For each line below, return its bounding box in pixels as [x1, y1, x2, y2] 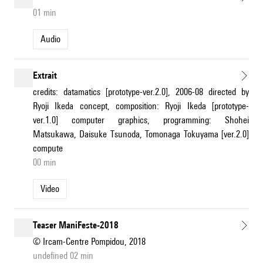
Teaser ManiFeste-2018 [33, 220, 119, 231]
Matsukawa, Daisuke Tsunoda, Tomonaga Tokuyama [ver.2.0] [33, 129, 249, 140]
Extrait [33, 70, 57, 82]
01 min [33, 7, 56, 19]
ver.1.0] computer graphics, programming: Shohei [33, 114, 249, 126]
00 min [33, 157, 56, 168]
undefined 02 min [33, 250, 93, 262]
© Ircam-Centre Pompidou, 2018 [33, 236, 146, 248]
